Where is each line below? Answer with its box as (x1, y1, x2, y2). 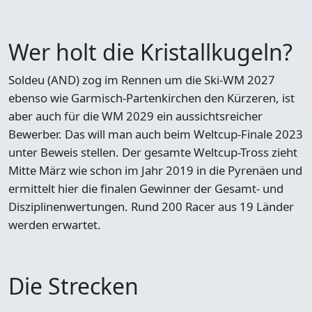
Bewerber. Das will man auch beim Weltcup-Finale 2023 (8, 125, 303, 142)
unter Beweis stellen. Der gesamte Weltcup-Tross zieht (8, 143, 297, 160)
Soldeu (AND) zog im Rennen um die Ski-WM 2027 (8, 71, 275, 88)
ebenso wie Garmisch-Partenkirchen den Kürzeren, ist (8, 89, 295, 106)
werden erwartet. (8, 216, 101, 233)
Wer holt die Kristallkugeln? (8, 36, 292, 67)
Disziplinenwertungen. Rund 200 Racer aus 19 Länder (8, 198, 294, 214)
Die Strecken (8, 270, 139, 301)
